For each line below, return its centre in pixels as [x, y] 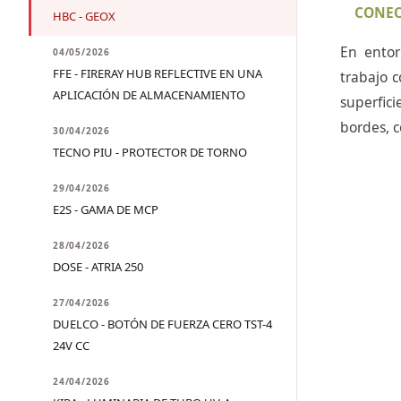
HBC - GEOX [84, 16]
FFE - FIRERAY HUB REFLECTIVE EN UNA [158, 73]
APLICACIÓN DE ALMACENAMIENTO [149, 95]
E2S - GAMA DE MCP [106, 209]
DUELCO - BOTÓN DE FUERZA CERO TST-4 [162, 324]
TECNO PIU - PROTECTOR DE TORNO [150, 152]
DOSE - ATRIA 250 [98, 267]
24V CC [71, 346]
